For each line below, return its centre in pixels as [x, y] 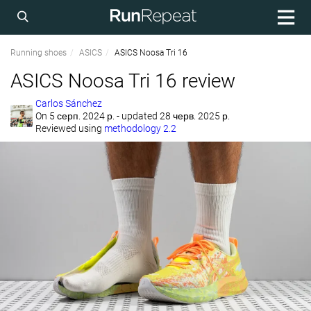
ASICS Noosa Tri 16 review [123, 81]
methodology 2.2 [140, 128]
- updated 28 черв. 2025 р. [173, 116]
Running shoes [39, 53]
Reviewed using [70, 128]
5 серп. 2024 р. [83, 116]
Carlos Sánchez [69, 103]
